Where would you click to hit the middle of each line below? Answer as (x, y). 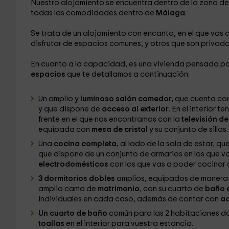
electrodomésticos (74, 164)
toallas (52, 224)
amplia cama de (68, 189)
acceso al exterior (135, 109)
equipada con (65, 130)
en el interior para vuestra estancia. (129, 224)
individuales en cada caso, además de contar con (128, 199)
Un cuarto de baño (73, 213)
